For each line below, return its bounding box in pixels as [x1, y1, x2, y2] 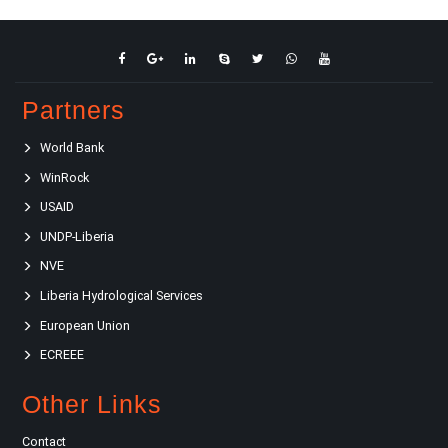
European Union [40, 317, 130, 333]
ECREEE [40, 347, 84, 363]
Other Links [22, 390, 162, 419]
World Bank [40, 140, 104, 156]
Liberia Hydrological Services [40, 288, 203, 304]
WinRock [40, 169, 89, 185]
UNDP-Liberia [40, 228, 114, 244]
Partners [22, 96, 125, 124]
